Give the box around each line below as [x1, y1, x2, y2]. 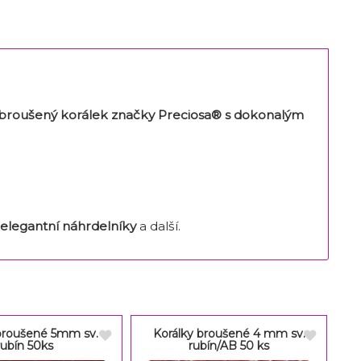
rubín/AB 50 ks [189, 338, 270, 353]
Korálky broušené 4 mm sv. [152, 326, 305, 341]
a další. [135, 218, 184, 234]
